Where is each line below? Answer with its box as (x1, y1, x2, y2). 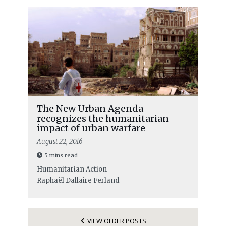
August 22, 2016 (36, 137, 83, 146)
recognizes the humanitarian (36, 112, 169, 125)
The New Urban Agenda (36, 103, 143, 115)
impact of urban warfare (36, 122, 145, 134)
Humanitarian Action (36, 165, 107, 174)
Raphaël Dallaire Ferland (36, 176, 120, 185)
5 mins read (44, 152, 78, 159)
